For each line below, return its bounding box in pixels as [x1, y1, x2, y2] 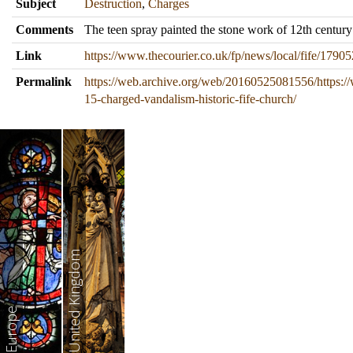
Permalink [16, 75, 72, 88]
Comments [16, 23, 73, 36]
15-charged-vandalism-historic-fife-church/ [84, 92, 296, 106]
